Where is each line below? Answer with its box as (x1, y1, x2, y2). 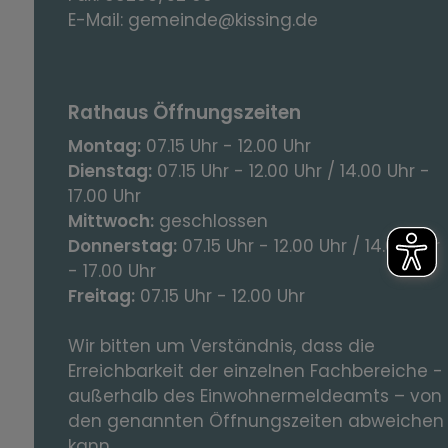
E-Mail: (68, 7, 129, 32)
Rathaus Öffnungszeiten (68, 99, 302, 127)
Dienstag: (68, 158, 153, 183)
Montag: (68, 133, 142, 158)
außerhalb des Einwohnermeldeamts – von (68, 383, 443, 408)
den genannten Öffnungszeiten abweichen (68, 408, 445, 433)
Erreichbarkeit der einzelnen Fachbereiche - (68, 358, 444, 383)
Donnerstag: (68, 233, 178, 258)
